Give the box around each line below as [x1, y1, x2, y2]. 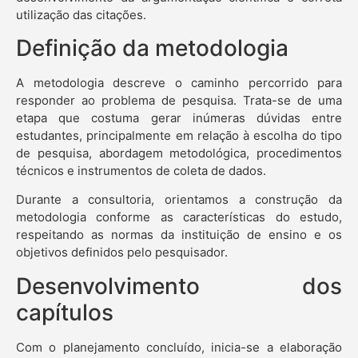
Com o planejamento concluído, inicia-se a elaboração [16, 339, 342, 355]
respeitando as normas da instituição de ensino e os [16, 227, 342, 243]
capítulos [16, 298, 113, 326]
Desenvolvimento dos [16, 272, 342, 300]
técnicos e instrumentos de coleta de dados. [16, 163, 266, 179]
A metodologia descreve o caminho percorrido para [16, 75, 342, 91]
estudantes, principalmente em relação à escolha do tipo [16, 128, 342, 144]
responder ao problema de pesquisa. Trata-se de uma [16, 93, 342, 109]
